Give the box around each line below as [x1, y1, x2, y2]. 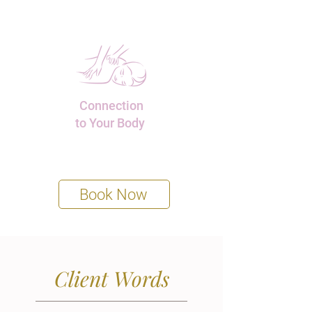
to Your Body [75, 116, 148, 130]
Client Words [54, 265, 169, 292]
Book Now [79, 185, 148, 203]
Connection [79, 98, 143, 113]
